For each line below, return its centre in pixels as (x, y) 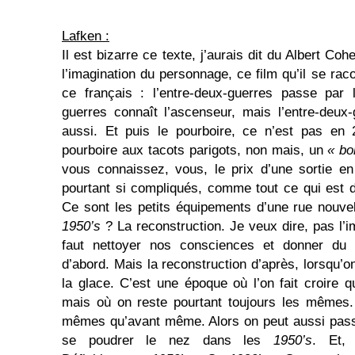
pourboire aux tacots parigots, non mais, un (195, 150)
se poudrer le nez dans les (168, 340)
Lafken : (86, 36)
